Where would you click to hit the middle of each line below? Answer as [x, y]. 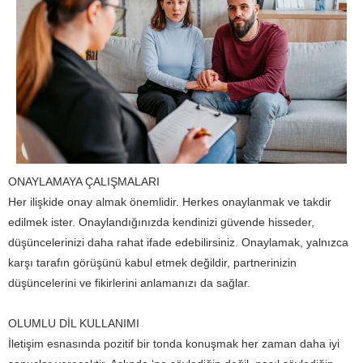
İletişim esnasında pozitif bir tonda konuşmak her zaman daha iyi [174, 344]
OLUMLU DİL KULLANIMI [74, 324]
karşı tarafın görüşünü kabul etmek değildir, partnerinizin [152, 263]
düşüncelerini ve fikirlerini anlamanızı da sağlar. [129, 283]
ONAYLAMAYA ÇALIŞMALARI [84, 182]
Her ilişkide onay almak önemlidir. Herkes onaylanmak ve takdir [170, 202]
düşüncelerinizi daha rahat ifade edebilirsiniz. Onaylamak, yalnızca [178, 243]
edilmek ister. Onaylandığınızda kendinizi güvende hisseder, [161, 222]
